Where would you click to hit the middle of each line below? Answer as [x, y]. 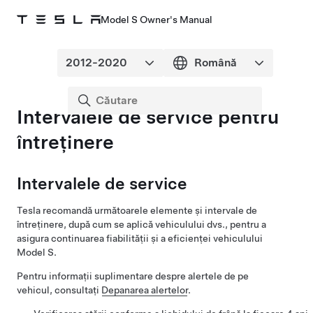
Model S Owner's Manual [156, 20]
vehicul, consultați [59, 290]
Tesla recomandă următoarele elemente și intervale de [137, 210]
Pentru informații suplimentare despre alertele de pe [133, 276]
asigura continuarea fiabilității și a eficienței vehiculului [140, 238]
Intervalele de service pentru [148, 117]
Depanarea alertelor [145, 290]
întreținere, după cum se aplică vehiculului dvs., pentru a [141, 224]
